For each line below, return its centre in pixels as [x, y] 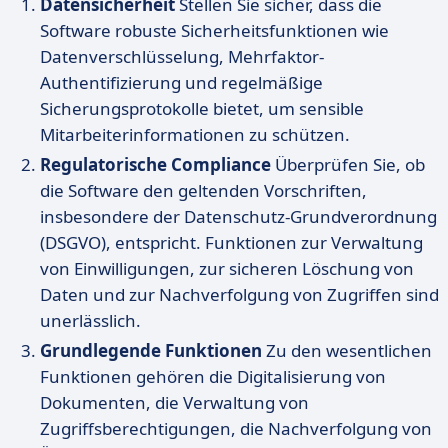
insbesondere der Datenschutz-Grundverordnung [238, 216]
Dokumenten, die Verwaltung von [174, 402]
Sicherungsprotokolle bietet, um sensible [202, 108]
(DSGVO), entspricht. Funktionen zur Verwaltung [231, 242]
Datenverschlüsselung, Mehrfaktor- [182, 56]
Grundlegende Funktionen [151, 350]
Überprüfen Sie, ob [348, 164]
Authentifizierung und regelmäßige [181, 82]
